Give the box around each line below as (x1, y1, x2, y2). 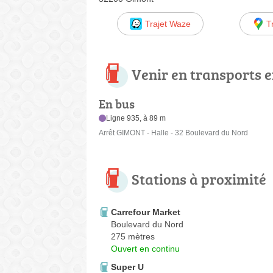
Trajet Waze (144, 18, 191, 29)
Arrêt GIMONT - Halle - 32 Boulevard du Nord (99, 129, 248, 138)
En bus (99, 95, 135, 113)
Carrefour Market (111, 207, 180, 218)
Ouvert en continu (111, 244, 180, 254)
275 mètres (111, 232, 155, 242)
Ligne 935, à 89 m (106, 114, 166, 123)
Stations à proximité (132, 169, 266, 190)
